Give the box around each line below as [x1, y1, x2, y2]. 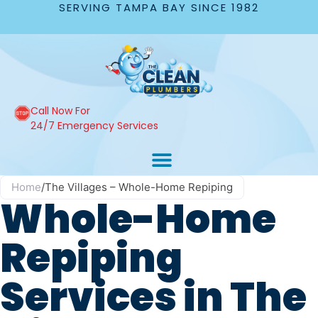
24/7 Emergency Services [31, 118, 158, 133]
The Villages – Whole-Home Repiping [45, 180, 233, 194]
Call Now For [31, 103, 90, 118]
